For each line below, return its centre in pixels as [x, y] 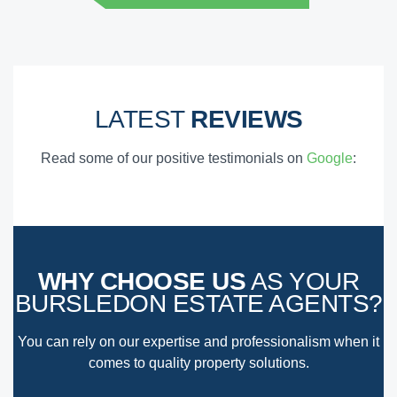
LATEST [142, 119]
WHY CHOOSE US [142, 281]
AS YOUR [303, 281]
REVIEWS [247, 119]
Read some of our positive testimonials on [174, 158]
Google [330, 158]
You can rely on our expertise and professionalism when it [198, 342]
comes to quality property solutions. [198, 363]
